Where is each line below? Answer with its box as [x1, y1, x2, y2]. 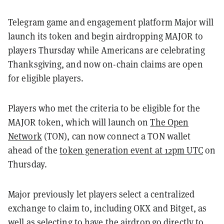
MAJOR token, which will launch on [8, 115, 150, 128]
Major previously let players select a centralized [8, 187, 194, 200]
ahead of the [8, 143, 60, 156]
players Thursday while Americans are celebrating [8, 43, 205, 56]
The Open [150, 115, 189, 128]
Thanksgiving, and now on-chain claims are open [8, 57, 203, 70]
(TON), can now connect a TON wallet [41, 129, 191, 142]
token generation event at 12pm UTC [59, 143, 203, 156]
